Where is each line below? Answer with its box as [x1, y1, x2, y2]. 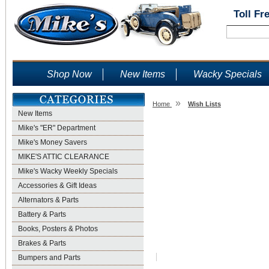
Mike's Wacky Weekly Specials [18, 167, 118, 175]
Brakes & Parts [18, 239, 66, 247]
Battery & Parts [18, 210, 66, 219]
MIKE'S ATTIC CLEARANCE [18, 153, 109, 161]
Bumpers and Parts [18, 253, 80, 262]
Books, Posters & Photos [18, 225, 98, 233]
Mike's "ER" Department [18, 124, 95, 132]
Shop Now [47, 69, 92, 79]
